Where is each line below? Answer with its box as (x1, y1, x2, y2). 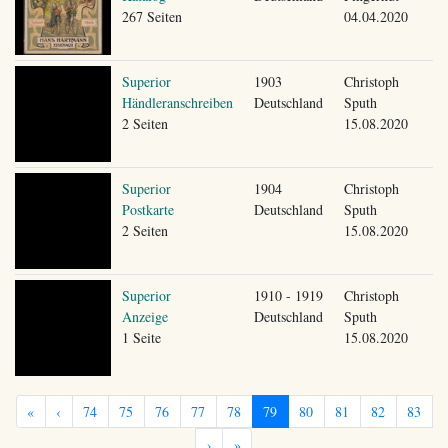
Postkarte (121, 199, 174, 219)
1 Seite (121, 327, 161, 347)
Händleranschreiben (121, 92, 233, 112)
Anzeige (121, 306, 168, 326)
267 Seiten (121, 6, 182, 26)
